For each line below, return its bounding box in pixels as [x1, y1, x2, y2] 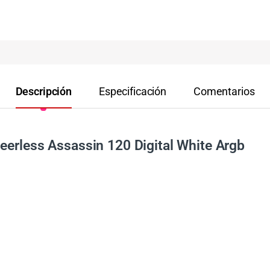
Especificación [98, 85, 167, 98]
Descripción [15, 85, 72, 98]
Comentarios [193, 85, 255, 98]
